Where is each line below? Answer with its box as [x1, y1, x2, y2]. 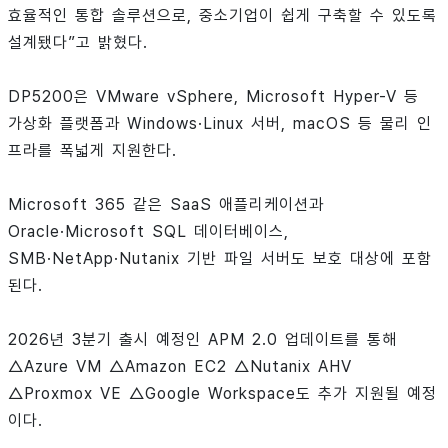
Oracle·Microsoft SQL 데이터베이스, [8, 222, 289, 242]
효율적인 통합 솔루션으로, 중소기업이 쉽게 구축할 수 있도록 [8, 6, 437, 26]
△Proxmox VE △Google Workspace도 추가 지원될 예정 [8, 384, 437, 404]
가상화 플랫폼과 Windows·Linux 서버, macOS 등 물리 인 [8, 114, 432, 134]
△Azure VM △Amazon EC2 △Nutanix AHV [8, 357, 352, 377]
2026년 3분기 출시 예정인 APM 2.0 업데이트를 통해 [8, 330, 397, 350]
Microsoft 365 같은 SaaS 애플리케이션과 [8, 195, 324, 215]
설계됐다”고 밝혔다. [8, 33, 148, 53]
